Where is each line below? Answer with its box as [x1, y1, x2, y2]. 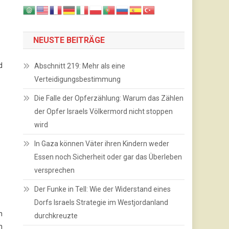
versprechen [34, 166, 75, 175]
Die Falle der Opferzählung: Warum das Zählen [34, 94, 184, 103]
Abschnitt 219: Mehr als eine [34, 62, 126, 71]
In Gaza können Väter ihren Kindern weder [34, 140, 170, 148]
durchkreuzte [34, 212, 78, 220]
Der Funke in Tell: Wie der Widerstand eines [34, 185, 171, 194]
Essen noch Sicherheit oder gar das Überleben [34, 153, 182, 162]
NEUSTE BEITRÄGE [33, 35, 105, 45]
